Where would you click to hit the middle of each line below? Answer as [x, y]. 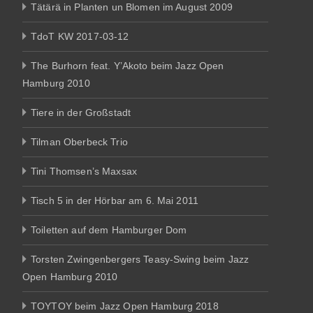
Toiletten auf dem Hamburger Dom [109, 230]
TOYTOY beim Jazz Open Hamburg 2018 [125, 306]
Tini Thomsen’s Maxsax [84, 171]
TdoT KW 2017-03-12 [80, 36]
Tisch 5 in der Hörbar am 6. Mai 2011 [115, 200]
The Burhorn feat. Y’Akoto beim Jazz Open [128, 65]
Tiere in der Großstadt [81, 112]
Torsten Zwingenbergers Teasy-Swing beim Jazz [140, 259]
